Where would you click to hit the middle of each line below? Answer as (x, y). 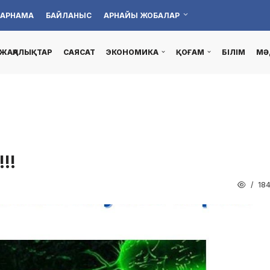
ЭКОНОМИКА (132, 52)
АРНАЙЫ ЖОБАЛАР (142, 15)
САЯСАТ (79, 52)
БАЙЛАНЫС (69, 15)
